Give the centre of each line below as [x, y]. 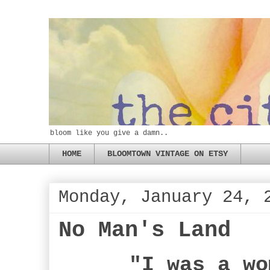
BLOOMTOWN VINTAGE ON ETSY [168, 154]
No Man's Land [145, 230]
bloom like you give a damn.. [109, 133]
